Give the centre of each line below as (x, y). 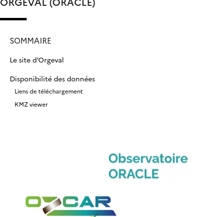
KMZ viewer (31, 104)
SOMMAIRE (31, 40)
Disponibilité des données (52, 79)
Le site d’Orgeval (37, 60)
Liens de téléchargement (49, 91)
